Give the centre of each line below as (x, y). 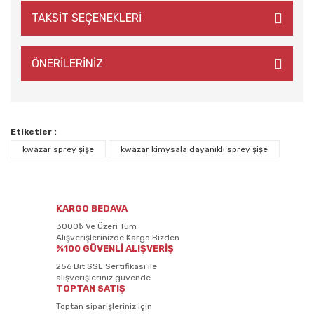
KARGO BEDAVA (92, 209)
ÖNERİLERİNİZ (67, 63)
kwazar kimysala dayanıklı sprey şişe (194, 149)
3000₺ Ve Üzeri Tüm (96, 226)
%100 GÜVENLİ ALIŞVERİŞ (115, 248)
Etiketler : (34, 132)
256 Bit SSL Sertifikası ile (107, 266)
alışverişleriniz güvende (103, 278)
